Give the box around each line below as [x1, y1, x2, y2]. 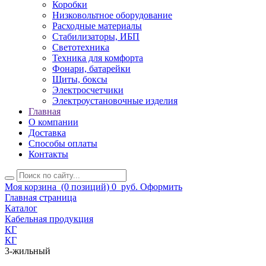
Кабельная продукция [5, 214, 93, 224]
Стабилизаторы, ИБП [52, 31, 140, 42]
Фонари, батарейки [52, 64, 131, 74]
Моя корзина [5, 182, 56, 192]
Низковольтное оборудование [52, 10, 172, 21]
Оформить [140, 182, 182, 192]
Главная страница [5, 192, 77, 203]
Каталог [5, 203, 37, 214]
